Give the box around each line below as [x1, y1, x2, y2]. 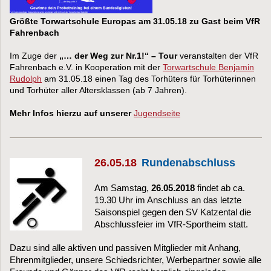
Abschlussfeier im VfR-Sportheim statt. [94, 219, 248, 229]
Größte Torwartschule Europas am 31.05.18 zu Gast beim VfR [10, 16, 260, 26]
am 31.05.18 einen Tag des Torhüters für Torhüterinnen [44, 73, 256, 83]
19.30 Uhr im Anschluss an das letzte [94, 195, 241, 205]
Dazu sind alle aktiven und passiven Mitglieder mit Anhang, [10, 243, 241, 253]
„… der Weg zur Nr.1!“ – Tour [59, 50, 177, 60]
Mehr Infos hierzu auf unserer [10, 108, 131, 118]
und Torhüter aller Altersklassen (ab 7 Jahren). [10, 85, 187, 95]
